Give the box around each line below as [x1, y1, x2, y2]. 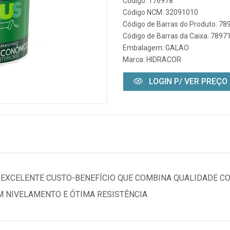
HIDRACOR [146, 55, 181, 64]
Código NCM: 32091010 [123, 8, 198, 16]
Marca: [123, 55, 146, 64]
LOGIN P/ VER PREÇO [147, 76, 227, 86]
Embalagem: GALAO [123, 44, 189, 52]
